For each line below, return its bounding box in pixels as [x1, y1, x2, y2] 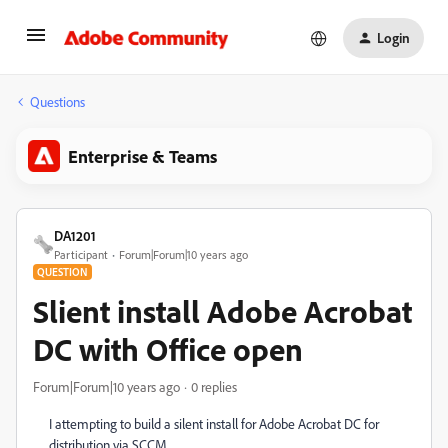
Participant [54, 247, 108, 262]
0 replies [191, 378, 237, 395]
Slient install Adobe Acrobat [33, 291, 412, 331]
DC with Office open [33, 329, 303, 369]
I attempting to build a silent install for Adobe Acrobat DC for [49, 415, 379, 432]
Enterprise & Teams [68, 145, 217, 167]
